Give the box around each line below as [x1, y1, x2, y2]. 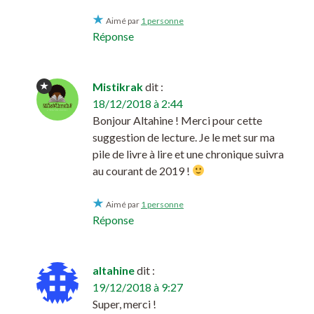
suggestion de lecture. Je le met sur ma [93, 130, 275, 144]
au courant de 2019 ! [93, 163, 192, 177]
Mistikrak [93, 79, 143, 93]
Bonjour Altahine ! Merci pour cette [93, 113, 262, 127]
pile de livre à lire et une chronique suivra [93, 146, 284, 161]
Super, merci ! [93, 296, 156, 310]
